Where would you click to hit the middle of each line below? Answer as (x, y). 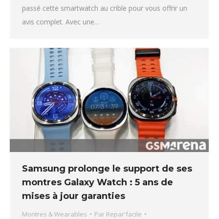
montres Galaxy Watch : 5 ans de (98, 182)
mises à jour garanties (74, 196)
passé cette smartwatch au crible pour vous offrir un (105, 8)
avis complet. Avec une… (61, 22)
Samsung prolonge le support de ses (107, 168)
